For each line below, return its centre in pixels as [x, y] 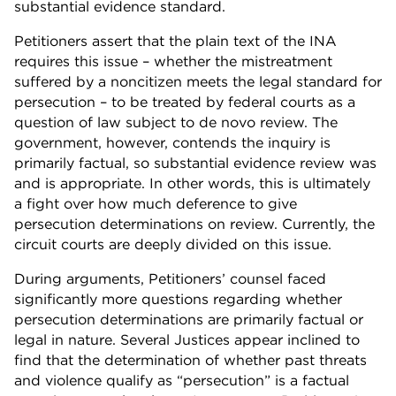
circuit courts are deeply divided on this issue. [173, 244]
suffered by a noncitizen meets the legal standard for [198, 82]
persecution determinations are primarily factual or [189, 320]
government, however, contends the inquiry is [172, 143]
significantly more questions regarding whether [178, 299]
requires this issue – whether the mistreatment [173, 61]
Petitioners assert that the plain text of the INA [175, 41]
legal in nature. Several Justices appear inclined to [187, 340]
